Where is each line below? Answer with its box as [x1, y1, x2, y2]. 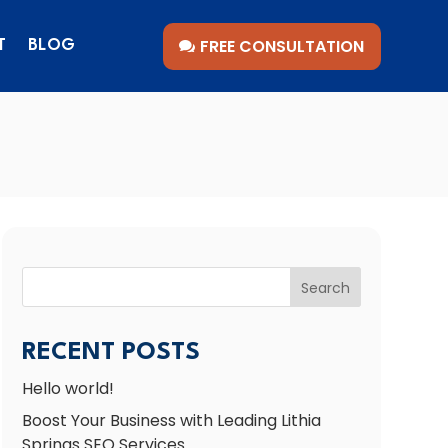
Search [300, 277, 350, 298]
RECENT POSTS [21, 341, 200, 366]
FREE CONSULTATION [199, 34, 364, 58]
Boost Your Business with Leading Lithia [21, 409, 321, 433]
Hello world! [21, 377, 114, 401]
